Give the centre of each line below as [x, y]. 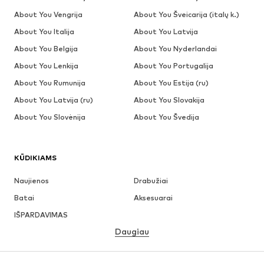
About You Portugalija [173, 66]
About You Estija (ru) [171, 83]
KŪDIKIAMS [35, 158]
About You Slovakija [169, 100]
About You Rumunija [50, 83]
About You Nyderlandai [175, 49]
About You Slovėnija [50, 117]
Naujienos [32, 181]
